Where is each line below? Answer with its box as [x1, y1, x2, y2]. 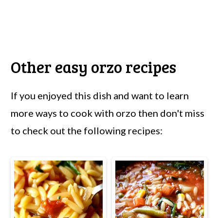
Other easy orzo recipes [11, 55, 177, 77]
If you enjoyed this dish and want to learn [11, 89, 189, 101]
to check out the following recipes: [11, 124, 163, 136]
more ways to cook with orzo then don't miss [11, 107, 205, 119]
